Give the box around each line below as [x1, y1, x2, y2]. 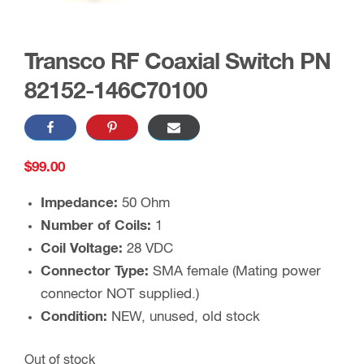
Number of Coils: [41, 219, 155, 233]
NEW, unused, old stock [107, 310, 260, 324]
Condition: [41, 310, 107, 324]
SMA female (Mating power [153, 265, 321, 279]
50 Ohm [122, 197, 171, 210]
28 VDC [127, 242, 173, 256]
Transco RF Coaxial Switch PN [24, 51, 331, 74]
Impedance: [41, 197, 122, 210]
